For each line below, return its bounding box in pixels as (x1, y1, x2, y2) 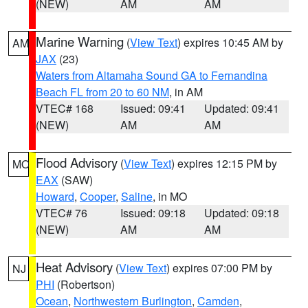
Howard (36, 188, 74, 204)
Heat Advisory (36, 258, 113, 276)
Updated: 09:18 (204, 205, 280, 221)
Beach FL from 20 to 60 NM (36, 84, 169, 100)
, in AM (169, 84, 203, 100)
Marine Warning (36, 32, 124, 50)
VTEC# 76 (36, 205, 87, 221)
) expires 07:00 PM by (166, 260, 272, 276)
